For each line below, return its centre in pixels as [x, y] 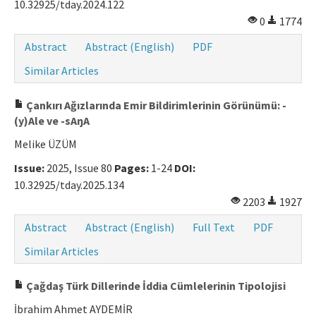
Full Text [214, 227]
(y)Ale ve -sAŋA [52, 121]
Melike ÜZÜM [45, 144]
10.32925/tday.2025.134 [69, 185]
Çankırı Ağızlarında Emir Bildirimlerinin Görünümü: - [155, 105]
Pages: [132, 168]
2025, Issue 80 [79, 168]
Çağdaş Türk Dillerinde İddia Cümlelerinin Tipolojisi [155, 286]
